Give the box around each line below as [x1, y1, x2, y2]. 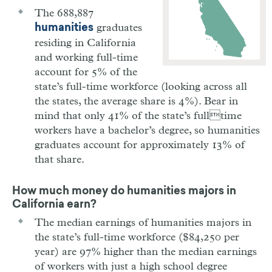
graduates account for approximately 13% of [35, 140, 245, 151]
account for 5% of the [35, 67, 137, 78]
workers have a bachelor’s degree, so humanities [35, 125, 260, 136]
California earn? [12, 200, 97, 211]
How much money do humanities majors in [12, 186, 236, 197]
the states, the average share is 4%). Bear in [35, 96, 238, 107]
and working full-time [35, 52, 138, 63]
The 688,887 [35, 8, 93, 19]
